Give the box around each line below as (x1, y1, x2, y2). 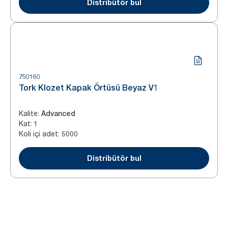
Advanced (41, 109, 75, 118)
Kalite (19, 109, 38, 118)
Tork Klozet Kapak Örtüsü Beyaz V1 (19, 83, 158, 93)
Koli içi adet (19, 129, 58, 138)
